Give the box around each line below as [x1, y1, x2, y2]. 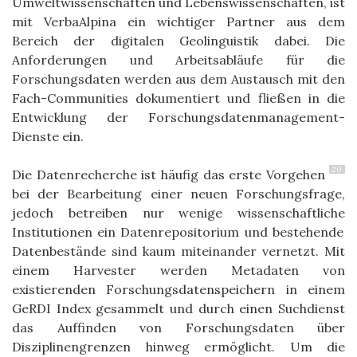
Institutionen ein [12, 223, 121, 240]
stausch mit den [246, 70, 345, 87]
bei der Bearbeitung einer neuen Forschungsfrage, [12, 185, 345, 202]
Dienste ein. [12, 127, 84, 144]
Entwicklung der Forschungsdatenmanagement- [12, 108, 345, 125]
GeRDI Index [12, 300, 96, 316]
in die [300, 89, 346, 106]
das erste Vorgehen [198, 166, 325, 182]
